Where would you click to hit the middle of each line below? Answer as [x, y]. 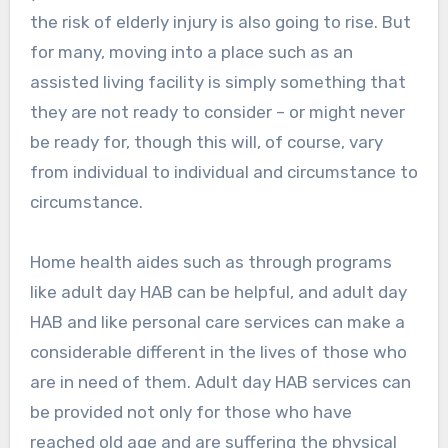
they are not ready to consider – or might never [217, 112]
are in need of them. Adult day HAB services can [220, 382]
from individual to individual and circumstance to [223, 172]
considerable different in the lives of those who [218, 352]
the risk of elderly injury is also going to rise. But [220, 22]
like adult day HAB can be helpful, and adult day [218, 292]
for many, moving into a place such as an [191, 52]
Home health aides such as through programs [210, 262]
